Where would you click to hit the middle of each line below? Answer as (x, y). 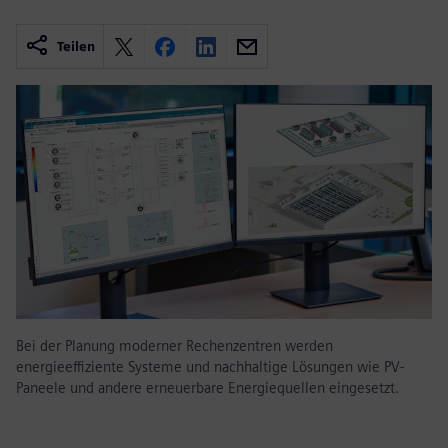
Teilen (76, 47)
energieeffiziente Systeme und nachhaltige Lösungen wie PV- (210, 367)
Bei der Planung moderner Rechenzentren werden (174, 346)
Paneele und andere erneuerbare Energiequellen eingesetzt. (207, 388)
